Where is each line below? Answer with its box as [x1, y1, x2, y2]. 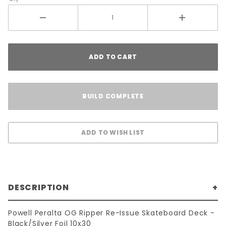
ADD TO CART [89, 52, 137, 61]
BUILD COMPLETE [82, 92, 144, 100]
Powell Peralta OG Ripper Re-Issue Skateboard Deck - [8, 208, 215, 218]
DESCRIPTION [8, 182, 69, 193]
